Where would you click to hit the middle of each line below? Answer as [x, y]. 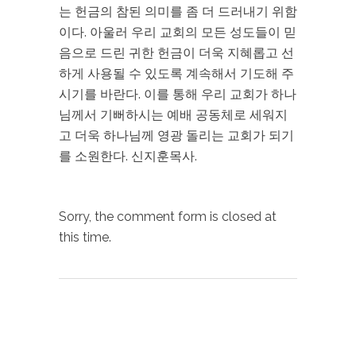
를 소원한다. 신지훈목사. [128, 156]
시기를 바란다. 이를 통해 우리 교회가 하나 [178, 94]
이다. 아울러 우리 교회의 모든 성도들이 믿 [178, 32]
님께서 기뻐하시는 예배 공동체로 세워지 [173, 115]
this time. [85, 237]
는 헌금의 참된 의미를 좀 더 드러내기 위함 [178, 12]
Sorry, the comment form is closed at [168, 217]
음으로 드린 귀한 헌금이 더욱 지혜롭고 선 [176, 53]
